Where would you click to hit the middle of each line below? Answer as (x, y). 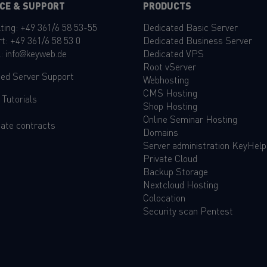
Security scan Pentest (188, 210)
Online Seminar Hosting (190, 118)
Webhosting (166, 79)
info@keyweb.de (36, 53)
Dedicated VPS (173, 53)
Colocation (164, 197)
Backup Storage (176, 171)
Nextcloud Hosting (181, 184)
